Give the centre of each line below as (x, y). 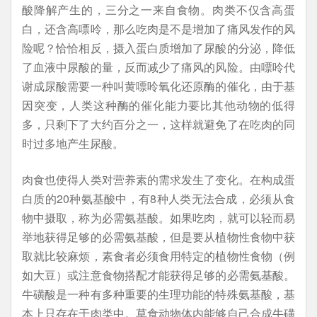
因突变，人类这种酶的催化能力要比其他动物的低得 (158, 105)
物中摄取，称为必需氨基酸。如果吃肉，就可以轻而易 (158, 218)
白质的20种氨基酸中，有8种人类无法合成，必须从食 (158, 198)
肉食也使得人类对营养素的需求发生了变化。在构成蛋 (158, 179)
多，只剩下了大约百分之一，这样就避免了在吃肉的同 (158, 124)
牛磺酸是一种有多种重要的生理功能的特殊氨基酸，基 (158, 294)
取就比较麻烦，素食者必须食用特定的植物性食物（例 (158, 256)
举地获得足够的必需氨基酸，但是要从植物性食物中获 (158, 237)
